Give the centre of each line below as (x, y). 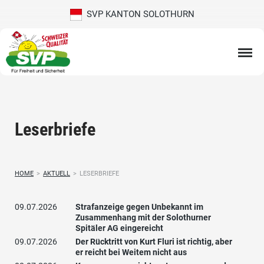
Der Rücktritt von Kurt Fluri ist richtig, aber (154, 242)
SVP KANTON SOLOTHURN (138, 14)
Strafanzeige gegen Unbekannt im (139, 207)
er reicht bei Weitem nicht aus (131, 253)
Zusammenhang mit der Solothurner (143, 218)
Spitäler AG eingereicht (119, 228)
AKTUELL (57, 174)
